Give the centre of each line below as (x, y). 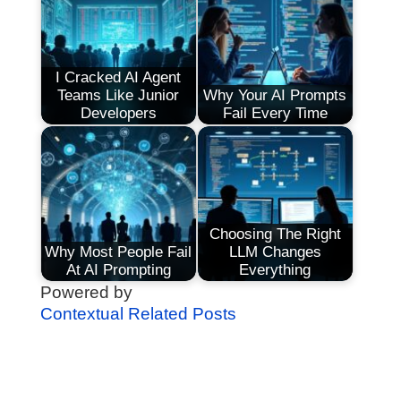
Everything (275, 270)
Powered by (86, 292)
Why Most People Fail (119, 252)
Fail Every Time (275, 114)
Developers (118, 114)
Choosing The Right (275, 235)
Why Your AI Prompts (275, 96)
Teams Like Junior (119, 96)
